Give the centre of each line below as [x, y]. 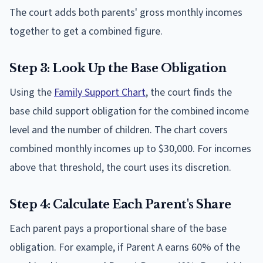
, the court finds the [189, 92]
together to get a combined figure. [86, 31]
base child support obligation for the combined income [129, 111]
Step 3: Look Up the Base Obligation [118, 68]
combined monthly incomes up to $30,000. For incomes [130, 149]
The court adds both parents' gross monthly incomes [126, 12]
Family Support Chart [100, 92]
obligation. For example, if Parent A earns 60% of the [125, 247]
